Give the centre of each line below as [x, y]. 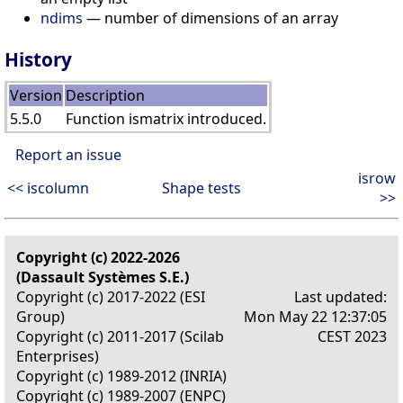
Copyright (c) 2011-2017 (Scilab [120, 336]
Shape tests [201, 188]
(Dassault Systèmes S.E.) [103, 277]
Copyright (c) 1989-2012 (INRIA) [121, 376]
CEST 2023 [352, 336]
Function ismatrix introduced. [166, 118]
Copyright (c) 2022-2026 [98, 257]
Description [105, 95]
